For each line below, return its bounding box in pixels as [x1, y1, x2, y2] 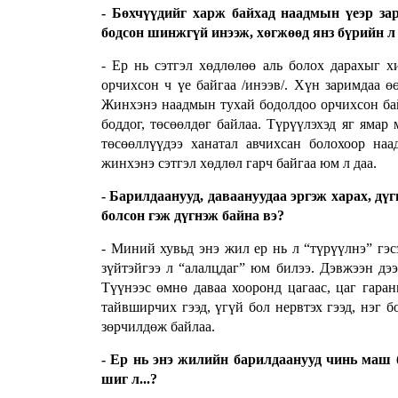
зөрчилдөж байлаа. [101, 319, 215, 335]
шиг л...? [101, 371, 157, 387]
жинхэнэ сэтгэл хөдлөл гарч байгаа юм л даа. [101, 155, 377, 171]
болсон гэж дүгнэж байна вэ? [101, 208, 284, 224]
